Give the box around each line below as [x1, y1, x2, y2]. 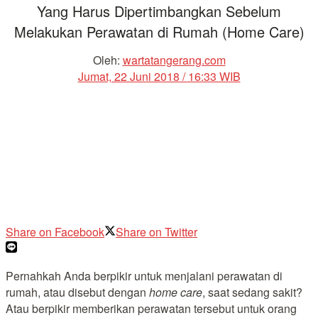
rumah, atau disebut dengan [6, 283, 149, 300]
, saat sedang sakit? [202, 283, 302, 300]
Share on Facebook [6, 223, 104, 240]
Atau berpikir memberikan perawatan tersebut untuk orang [6, 300, 297, 317]
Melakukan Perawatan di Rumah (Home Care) [13, 21, 305, 43]
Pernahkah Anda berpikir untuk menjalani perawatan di [6, 267, 283, 284]
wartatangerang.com [122, 51, 226, 68]
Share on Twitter [116, 223, 197, 240]
